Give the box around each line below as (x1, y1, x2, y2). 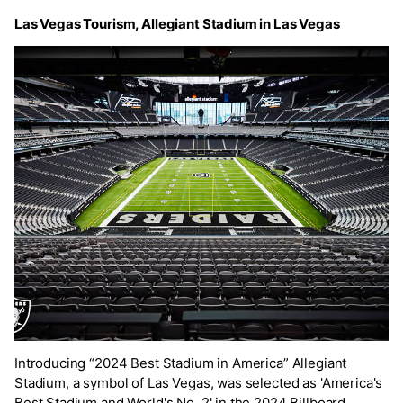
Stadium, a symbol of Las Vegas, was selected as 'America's (14, 373, 383, 391)
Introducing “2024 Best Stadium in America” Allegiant (14, 354, 347, 372)
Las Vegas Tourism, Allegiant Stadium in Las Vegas (14, 14, 340, 32)
